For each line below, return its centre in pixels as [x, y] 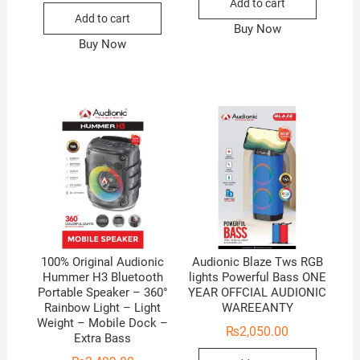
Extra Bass [103, 339]
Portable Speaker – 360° [102, 293]
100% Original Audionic [103, 262]
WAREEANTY [257, 308]
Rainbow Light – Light [103, 308]
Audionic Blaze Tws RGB [257, 262]
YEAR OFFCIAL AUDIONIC [258, 293]
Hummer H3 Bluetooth [102, 278]
